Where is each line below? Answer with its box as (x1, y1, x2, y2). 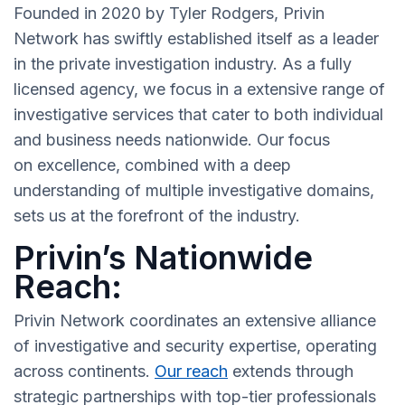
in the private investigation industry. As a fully (14, 54, 352, 74)
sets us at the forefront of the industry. (14, 206, 300, 226)
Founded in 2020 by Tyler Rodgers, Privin (14, 4, 325, 24)
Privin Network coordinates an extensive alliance (14, 311, 376, 331)
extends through (228, 362, 353, 381)
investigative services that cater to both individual (14, 105, 383, 125)
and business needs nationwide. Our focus (14, 130, 330, 150)
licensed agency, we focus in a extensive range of (14, 80, 385, 99)
